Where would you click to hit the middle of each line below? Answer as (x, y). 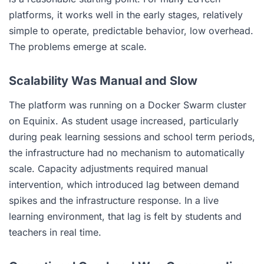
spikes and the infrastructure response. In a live (114, 200)
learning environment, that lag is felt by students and (125, 216)
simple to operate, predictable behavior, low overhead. (131, 31)
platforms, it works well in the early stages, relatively (126, 15)
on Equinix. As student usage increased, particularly (124, 121)
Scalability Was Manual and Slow (103, 81)
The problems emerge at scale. (78, 47)
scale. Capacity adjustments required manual (108, 169)
